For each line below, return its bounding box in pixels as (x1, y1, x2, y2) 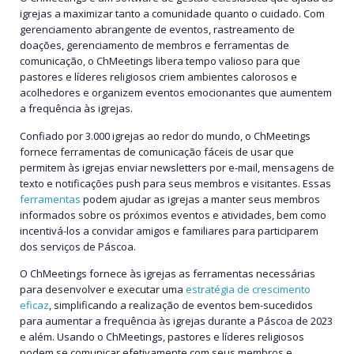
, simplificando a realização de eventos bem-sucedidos (49, 298, 313, 313)
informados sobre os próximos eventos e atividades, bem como (20, 207, 326, 222)
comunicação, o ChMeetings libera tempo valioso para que (20, 54, 300, 69)
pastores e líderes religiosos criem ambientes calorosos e (20, 70, 297, 85)
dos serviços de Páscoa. (20, 239, 136, 254)
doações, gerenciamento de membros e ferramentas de (20, 38, 289, 53)
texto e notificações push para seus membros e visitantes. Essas (20, 175, 331, 190)
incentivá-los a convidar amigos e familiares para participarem (20, 223, 318, 238)
